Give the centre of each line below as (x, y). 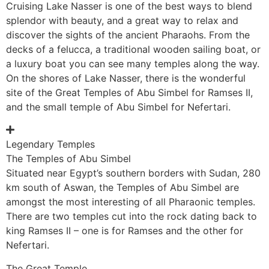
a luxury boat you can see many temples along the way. (133, 63)
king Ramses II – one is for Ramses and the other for (125, 231)
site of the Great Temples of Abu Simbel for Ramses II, (129, 92)
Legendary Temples (50, 144)
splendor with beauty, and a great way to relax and (122, 20)
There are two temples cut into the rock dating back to (131, 216)
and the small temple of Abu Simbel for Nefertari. (118, 107)
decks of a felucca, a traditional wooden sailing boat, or (133, 49)
